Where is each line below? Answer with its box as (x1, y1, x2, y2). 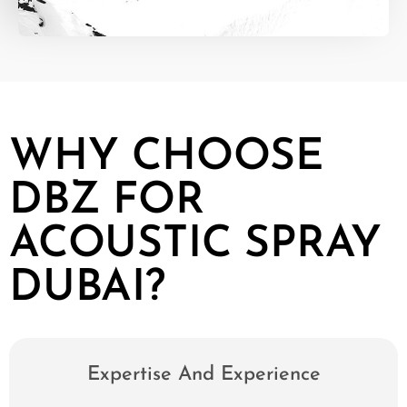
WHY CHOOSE (9, 135, 324, 180)
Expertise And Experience (86, 364, 321, 386)
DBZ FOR (9, 179, 204, 223)
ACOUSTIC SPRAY (9, 223, 382, 267)
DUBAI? (9, 266, 165, 311)
